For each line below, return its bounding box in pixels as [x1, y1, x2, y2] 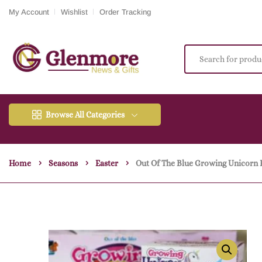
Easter [95, 158, 118, 168]
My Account [9, 7, 49, 16]
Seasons [49, 158, 78, 168]
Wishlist [61, 7, 88, 16]
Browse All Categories [46, 110, 125, 120]
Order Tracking [99, 7, 151, 16]
